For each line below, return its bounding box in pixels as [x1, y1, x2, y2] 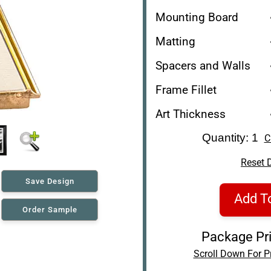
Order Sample [22, 204, 77, 214]
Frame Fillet [155, 82, 217, 97]
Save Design [25, 176, 74, 186]
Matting [155, 34, 195, 48]
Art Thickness [155, 106, 226, 121]
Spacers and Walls [155, 58, 250, 73]
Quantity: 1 [201, 131, 264, 144]
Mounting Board [155, 10, 238, 24]
